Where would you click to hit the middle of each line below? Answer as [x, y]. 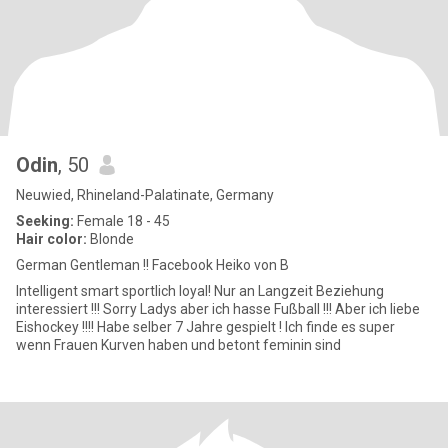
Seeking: [45, 221]
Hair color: [51, 239]
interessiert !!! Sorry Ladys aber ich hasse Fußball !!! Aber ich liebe [59, 309]
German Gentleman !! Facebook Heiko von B [152, 265]
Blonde [110, 239]
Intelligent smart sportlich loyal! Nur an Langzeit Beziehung [200, 291]
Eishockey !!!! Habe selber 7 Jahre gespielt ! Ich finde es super [205, 327]
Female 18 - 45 [122, 221]
